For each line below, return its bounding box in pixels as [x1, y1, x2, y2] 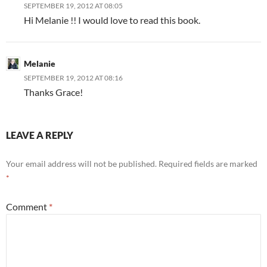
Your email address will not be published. [6, 159, 157, 169]
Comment [6, 201, 49, 213]
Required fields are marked [159, 159, 257, 169]
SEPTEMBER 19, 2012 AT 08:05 [24, 1, 123, 11]
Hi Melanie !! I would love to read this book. [24, 14, 200, 26]
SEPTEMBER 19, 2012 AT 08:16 [24, 73, 123, 83]
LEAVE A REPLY [6, 129, 73, 141]
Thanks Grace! [24, 86, 83, 98]
